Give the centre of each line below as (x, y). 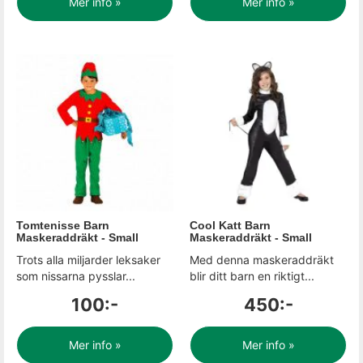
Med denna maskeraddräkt (262, 260)
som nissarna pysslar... (76, 276)
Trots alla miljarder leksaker (88, 260)
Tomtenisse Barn (63, 225)
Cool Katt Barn (230, 225)
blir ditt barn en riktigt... (252, 276)
